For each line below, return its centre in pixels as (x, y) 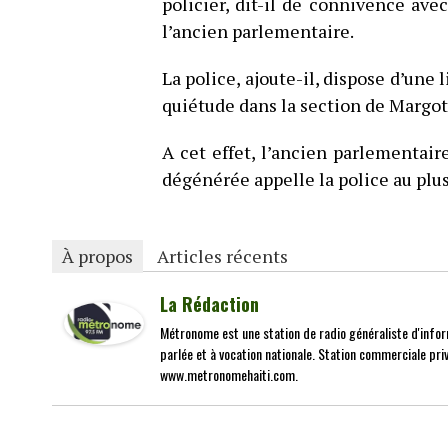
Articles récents (222, 256)
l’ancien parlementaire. (258, 31)
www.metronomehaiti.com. (229, 374)
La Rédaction (209, 304)
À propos (97, 256)
